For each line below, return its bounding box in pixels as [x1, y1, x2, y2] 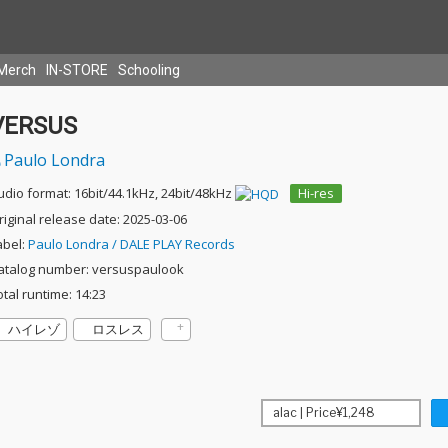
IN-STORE [46, 62, 108, 78]
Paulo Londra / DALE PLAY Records [27, 235, 235, 254]
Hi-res [297, 184, 334, 202]
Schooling [118, 62, 180, 78]
